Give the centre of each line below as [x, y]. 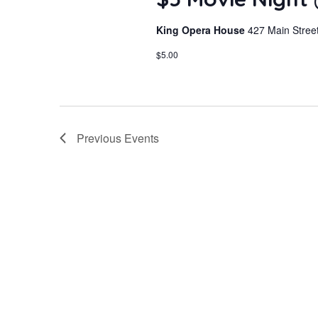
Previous [100, 138]
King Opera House [202, 30]
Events [142, 138]
